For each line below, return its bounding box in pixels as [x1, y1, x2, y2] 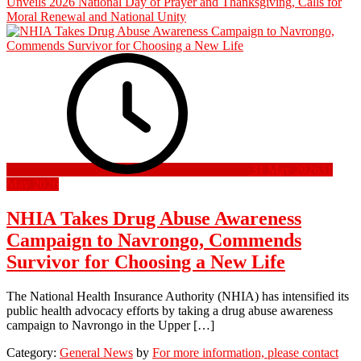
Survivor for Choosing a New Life [6, 251, 285, 272]
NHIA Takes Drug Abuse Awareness [6, 207, 301, 229]
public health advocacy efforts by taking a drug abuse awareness [6, 303, 333, 317]
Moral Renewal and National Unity [6, 10, 186, 24]
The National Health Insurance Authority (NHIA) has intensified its [6, 288, 349, 303]
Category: [6, 345, 60, 359]
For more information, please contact [152, 345, 338, 359]
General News [60, 345, 133, 359]
